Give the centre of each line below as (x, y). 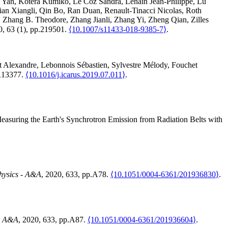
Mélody (155, 65)
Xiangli (23, 11)
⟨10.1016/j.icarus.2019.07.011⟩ (75, 75)
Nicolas (169, 11)
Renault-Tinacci (130, 11)
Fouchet (184, 65)
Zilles (200, 20)
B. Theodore (46, 20)
